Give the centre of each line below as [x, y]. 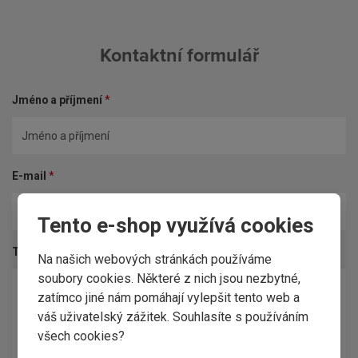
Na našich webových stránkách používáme [155, 259]
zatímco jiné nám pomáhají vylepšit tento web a [169, 297]
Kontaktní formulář [179, 56]
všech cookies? [82, 336]
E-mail [29, 176]
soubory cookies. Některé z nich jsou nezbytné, [169, 278]
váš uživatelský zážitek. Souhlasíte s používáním [173, 316]
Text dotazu [43, 252]
